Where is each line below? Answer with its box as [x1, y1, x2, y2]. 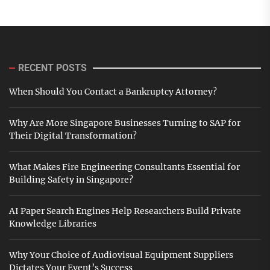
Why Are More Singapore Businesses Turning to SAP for [9, 118, 240, 129]
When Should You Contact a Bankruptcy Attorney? [9, 86, 217, 98]
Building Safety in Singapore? [9, 174, 133, 186]
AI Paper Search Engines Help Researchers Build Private [9, 206, 241, 217]
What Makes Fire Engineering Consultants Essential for [9, 162, 240, 173]
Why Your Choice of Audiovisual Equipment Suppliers [9, 250, 233, 261]
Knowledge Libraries [9, 218, 96, 230]
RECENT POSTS [18, 62, 87, 74]
